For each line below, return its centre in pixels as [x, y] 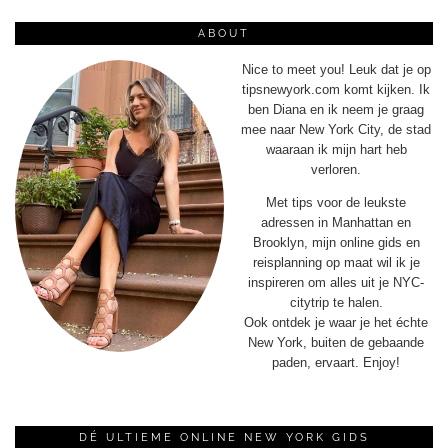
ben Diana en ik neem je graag [336, 109]
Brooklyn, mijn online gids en [336, 242]
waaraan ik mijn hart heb [336, 149]
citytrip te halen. [336, 302]
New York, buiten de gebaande [336, 342]
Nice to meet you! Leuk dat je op [336, 69]
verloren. [336, 169]
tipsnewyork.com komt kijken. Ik [336, 89]
